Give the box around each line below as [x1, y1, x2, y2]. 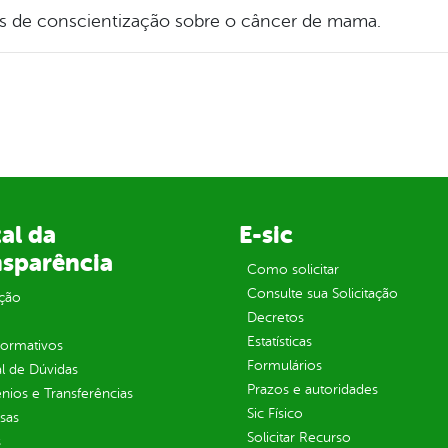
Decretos [246, 310, 304, 326]
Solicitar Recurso [246, 430, 351, 446]
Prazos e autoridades [246, 382, 378, 398]
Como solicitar [246, 262, 339, 278]
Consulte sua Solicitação [246, 286, 398, 302]
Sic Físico [246, 406, 303, 422]
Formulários [246, 358, 322, 374]
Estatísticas [246, 334, 312, 350]
